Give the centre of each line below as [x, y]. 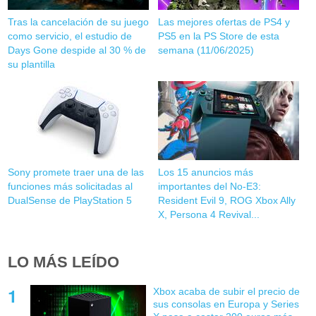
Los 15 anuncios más [205, 172]
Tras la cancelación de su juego [79, 22]
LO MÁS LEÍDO [64, 262]
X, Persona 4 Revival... [208, 214]
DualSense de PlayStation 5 [70, 200]
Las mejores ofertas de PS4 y [224, 22]
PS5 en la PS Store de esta [218, 36]
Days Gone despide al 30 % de [77, 50]
